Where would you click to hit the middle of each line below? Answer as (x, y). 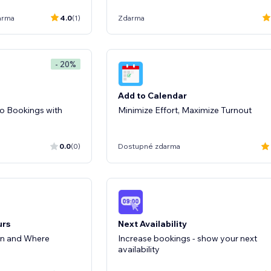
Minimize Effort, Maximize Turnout (185, 110)
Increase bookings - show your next (188, 238)
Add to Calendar (152, 95)
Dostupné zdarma (149, 146)
